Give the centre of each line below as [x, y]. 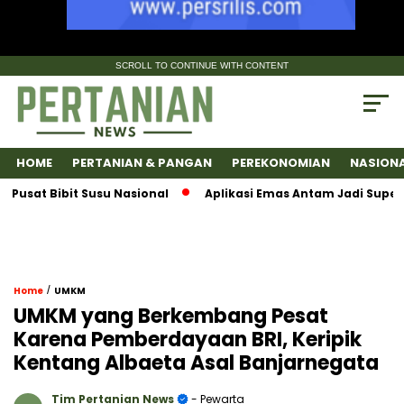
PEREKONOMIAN [281, 163]
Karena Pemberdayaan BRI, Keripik [188, 340]
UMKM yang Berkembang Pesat [171, 317]
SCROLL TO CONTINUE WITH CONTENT [202, 65]
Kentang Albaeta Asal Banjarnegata [196, 363]
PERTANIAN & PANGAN [142, 163]
